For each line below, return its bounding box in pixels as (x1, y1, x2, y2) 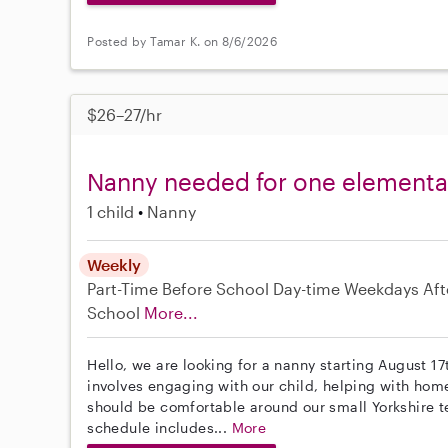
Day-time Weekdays (273, 279, 420, 299)
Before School (162, 279, 270, 299)
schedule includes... (87, 419, 232, 437)
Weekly (87, 255, 142, 275)
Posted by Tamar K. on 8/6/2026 (87, 33, 278, 48)
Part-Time (87, 279, 163, 299)
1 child (87, 202, 135, 222)
